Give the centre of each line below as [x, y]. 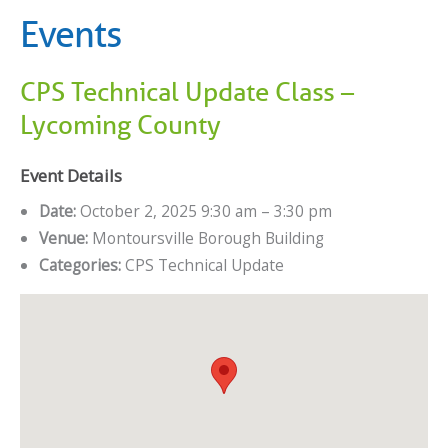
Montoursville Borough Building [205, 238]
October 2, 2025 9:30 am [168, 211]
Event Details [71, 176]
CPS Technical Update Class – [187, 92]
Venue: [63, 238]
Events [70, 34]
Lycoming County [120, 125]
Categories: [79, 265]
